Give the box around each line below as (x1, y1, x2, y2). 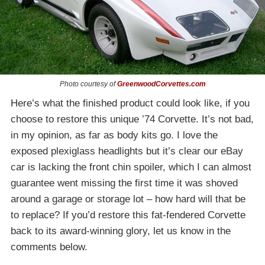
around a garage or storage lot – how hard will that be (11, 193, 245, 205)
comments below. (11, 241, 88, 253)
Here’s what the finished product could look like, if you (11, 97, 250, 109)
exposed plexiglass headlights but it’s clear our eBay (11, 145, 243, 157)
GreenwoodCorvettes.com (117, 79, 206, 88)
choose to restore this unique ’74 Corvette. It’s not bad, (11, 113, 254, 125)
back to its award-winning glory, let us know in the (11, 225, 231, 237)
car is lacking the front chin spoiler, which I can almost (11, 161, 251, 173)
